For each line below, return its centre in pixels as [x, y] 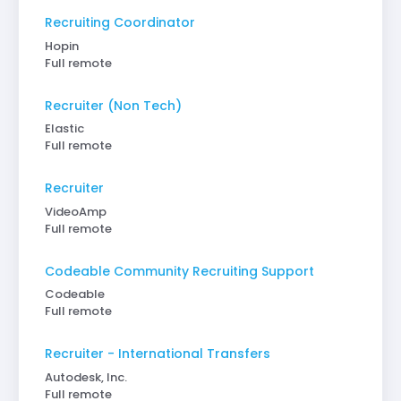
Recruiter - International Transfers [157, 354]
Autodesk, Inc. [85, 377]
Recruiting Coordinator [119, 23]
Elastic [64, 129]
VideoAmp [75, 211]
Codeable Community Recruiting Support [179, 271]
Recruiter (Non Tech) [113, 105]
